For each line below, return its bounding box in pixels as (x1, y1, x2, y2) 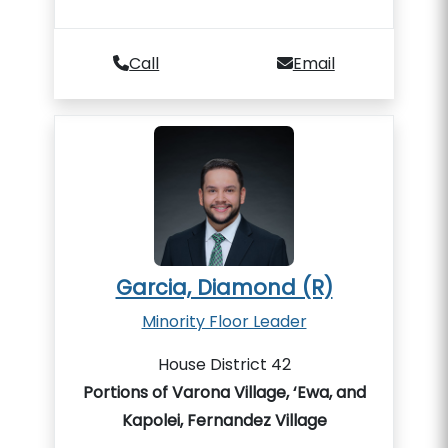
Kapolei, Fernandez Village (121, 409, 327, 432)
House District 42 (157, 353, 291, 376)
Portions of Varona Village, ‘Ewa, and (82, 381, 366, 404)
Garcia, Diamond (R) (115, 273, 333, 302)
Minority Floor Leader (141, 310, 307, 333)
